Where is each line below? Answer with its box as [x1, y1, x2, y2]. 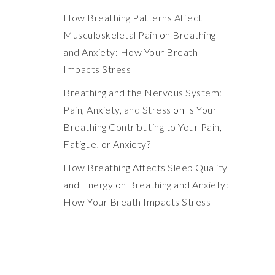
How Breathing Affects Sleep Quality [63, 161, 228, 173]
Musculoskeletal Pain [63, 29, 158, 41]
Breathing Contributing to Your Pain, [63, 121, 222, 133]
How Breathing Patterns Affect [63, 12, 203, 23]
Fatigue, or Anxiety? [63, 138, 151, 150]
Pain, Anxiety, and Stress [63, 104, 171, 115]
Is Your [186, 104, 217, 115]
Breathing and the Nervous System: [63, 87, 222, 98]
